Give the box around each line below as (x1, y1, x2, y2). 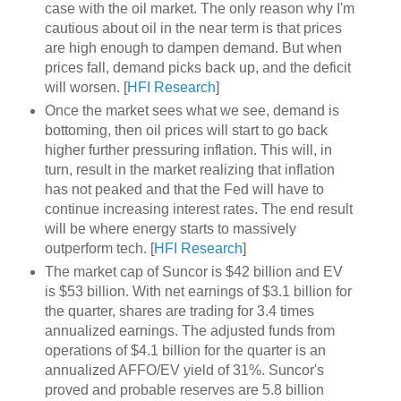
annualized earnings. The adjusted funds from (44, 322, 335, 338)
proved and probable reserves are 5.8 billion (44, 381, 324, 397)
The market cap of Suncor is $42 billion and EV (44, 263, 343, 279)
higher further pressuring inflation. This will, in (44, 141, 332, 158)
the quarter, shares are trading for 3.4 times (44, 303, 314, 319)
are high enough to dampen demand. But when (44, 39, 342, 55)
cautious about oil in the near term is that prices (44, 20, 342, 36)
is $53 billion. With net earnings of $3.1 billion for (44, 283, 352, 299)
